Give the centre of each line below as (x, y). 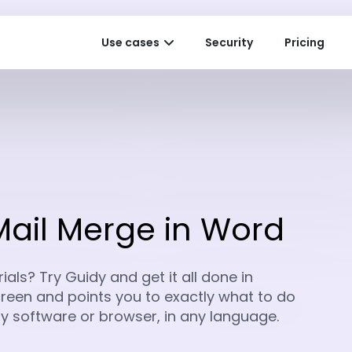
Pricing (304, 42)
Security (229, 42)
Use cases (130, 42)
